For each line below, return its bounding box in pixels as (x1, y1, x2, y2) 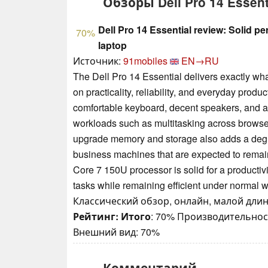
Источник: (73, 53, 123, 68)
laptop (98, 38, 127, 52)
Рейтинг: (73, 209, 118, 223)
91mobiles (123, 53, 167, 68)
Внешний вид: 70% (73, 224, 160, 239)
